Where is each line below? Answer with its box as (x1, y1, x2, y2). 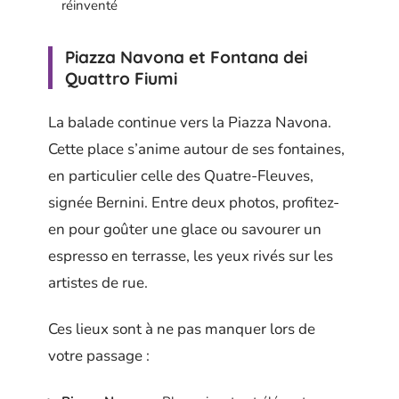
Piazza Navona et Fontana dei (65, 46, 307, 68)
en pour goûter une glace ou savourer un (48, 218, 322, 240)
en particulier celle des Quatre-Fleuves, (48, 165, 313, 186)
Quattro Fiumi (65, 68, 177, 89)
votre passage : (48, 346, 150, 366)
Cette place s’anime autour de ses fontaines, (48, 138, 345, 159)
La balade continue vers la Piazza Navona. (48, 111, 331, 133)
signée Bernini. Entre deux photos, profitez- (48, 191, 339, 213)
